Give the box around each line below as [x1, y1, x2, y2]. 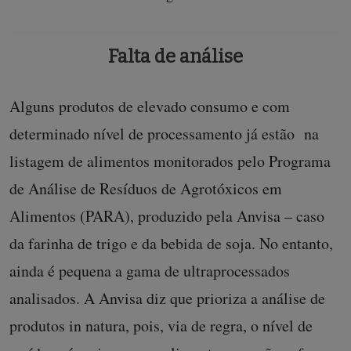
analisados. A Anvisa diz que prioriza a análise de [9, 288, 325, 309]
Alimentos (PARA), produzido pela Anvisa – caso [9, 205, 324, 226]
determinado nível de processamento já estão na [9, 123, 319, 144]
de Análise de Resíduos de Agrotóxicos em [9, 178, 282, 199]
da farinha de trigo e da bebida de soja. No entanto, [9, 233, 333, 254]
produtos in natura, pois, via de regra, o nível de [9, 315, 313, 336]
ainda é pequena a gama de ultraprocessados [9, 260, 290, 281]
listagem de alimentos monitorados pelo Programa [9, 150, 331, 172]
